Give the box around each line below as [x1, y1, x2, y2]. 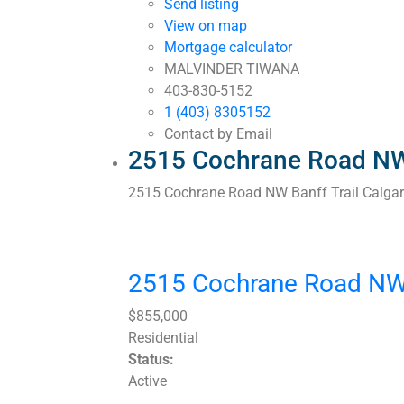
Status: [128, 351, 174, 369]
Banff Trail [291, 184, 359, 202]
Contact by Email [164, 125, 272, 143]
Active [128, 372, 167, 390]
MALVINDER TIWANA [164, 60, 299, 78]
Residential [128, 329, 198, 347]
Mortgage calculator [164, 39, 292, 57]
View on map [164, 17, 247, 35]
